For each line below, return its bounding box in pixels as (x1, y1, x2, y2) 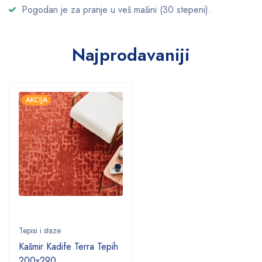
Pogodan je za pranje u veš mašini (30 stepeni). (22, 2, 211, 16)
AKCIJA (25, 94, 47, 105)
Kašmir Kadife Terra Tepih (19, 239, 118, 253)
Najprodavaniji (72, 42, 190, 67)
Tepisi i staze (19, 224, 61, 236)
